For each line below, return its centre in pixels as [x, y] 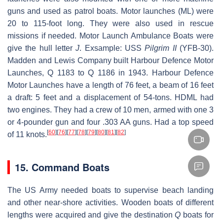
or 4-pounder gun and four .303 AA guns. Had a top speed [110, 122]
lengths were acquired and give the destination [91, 215]
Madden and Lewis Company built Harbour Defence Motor [110, 60]
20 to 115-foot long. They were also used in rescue [110, 23]
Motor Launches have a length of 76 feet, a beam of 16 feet [110, 85]
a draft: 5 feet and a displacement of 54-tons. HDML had [110, 97]
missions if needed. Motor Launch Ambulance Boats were [110, 36]
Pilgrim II [161, 48]
